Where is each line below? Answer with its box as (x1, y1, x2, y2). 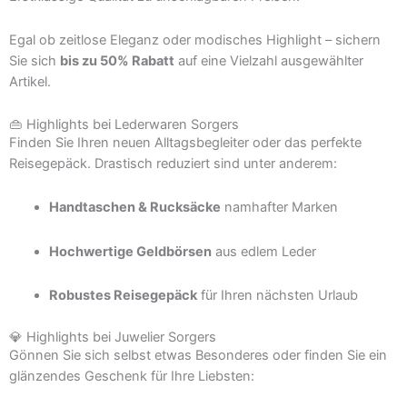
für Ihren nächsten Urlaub (196, 287, 358, 304)
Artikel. (9, 74, 51, 91)
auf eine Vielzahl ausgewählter (174, 53, 363, 70)
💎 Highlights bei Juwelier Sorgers (9, 328, 216, 345)
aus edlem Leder (211, 243, 316, 260)
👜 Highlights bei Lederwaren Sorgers (9, 115, 239, 133)
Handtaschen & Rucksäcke (48, 199, 221, 216)
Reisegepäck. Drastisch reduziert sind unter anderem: (9, 154, 337, 172)
